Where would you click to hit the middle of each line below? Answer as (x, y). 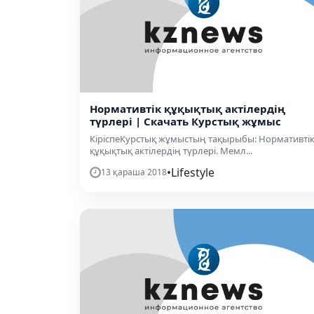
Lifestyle (193, 173)
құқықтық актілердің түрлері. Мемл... (171, 151)
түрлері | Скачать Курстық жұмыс (185, 122)
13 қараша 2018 (134, 172)
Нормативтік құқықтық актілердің (187, 109)
